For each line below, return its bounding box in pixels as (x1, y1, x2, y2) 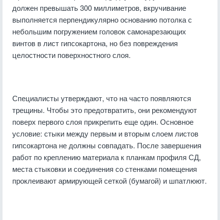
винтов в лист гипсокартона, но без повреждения (12, 38, 178, 48)
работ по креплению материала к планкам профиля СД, (12, 152, 201, 162)
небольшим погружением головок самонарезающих (12, 26, 186, 36)
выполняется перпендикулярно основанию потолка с (12, 14, 192, 25)
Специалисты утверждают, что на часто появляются (12, 93, 191, 103)
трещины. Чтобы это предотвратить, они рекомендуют (12, 105, 197, 115)
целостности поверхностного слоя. (12, 50, 131, 60)
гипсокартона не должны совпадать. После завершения (12, 140, 201, 150)
